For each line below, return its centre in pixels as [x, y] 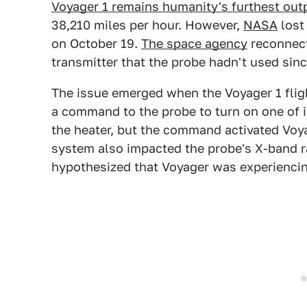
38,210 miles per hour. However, [147, 25]
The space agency [194, 44]
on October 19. [96, 44]
